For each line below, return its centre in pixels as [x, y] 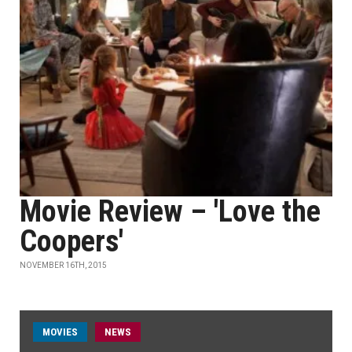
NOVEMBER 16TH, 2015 [63, 265]
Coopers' [71, 241]
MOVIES [60, 332]
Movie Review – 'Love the [170, 211]
